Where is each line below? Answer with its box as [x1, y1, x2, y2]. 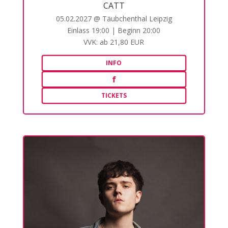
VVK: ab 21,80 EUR [83, 37, 145, 47]
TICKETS [101, 91, 127, 100]
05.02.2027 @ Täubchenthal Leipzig [55, 13, 172, 23]
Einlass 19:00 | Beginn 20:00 [67, 25, 161, 35]
